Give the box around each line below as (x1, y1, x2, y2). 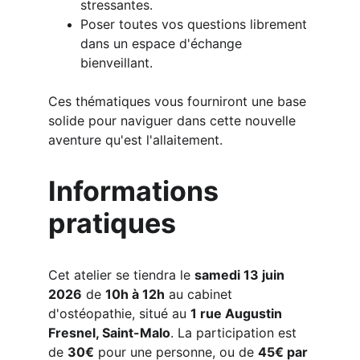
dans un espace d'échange (80, 35, 246, 51)
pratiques (48, 207, 182, 239)
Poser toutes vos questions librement (80, 16, 311, 32)
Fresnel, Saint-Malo (48, 325, 170, 341)
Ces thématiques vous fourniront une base (48, 93, 310, 109)
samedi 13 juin (194, 267, 288, 283)
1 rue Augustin (190, 305, 285, 321)
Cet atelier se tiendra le (48, 267, 194, 283)
